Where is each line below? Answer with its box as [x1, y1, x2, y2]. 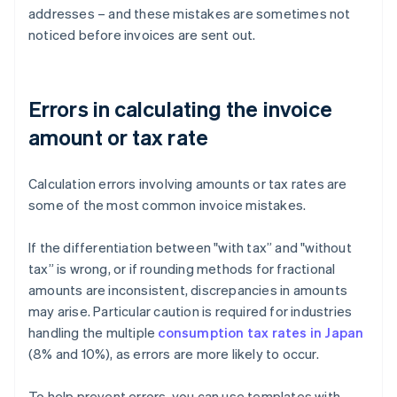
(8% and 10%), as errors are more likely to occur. [28, 345, 319, 363]
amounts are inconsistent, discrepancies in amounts [28, 281, 348, 300]
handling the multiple [28, 323, 159, 342]
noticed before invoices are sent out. [28, 26, 256, 44]
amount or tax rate [28, 123, 208, 152]
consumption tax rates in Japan [158, 323, 364, 342]
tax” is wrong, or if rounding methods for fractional [28, 260, 336, 278]
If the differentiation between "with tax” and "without [28, 238, 352, 257]
